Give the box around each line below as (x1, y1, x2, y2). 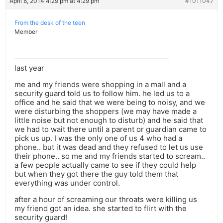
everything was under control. (14, 178, 120, 188)
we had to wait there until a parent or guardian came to (14, 124, 207, 134)
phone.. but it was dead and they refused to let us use (14, 142, 203, 152)
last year (14, 63, 44, 73)
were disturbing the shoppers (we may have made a (14, 107, 197, 116)
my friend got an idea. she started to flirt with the (14, 204, 187, 214)
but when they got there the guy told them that (14, 169, 178, 179)
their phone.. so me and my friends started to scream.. (14, 151, 205, 161)
